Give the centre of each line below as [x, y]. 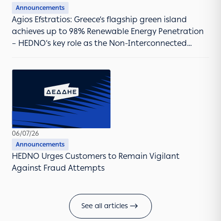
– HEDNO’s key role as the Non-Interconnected [99, 43]
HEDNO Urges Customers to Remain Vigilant [96, 156]
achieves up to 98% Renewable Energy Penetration [108, 32]
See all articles [105, 206]
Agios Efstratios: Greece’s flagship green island [99, 20]
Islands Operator [45, 55]
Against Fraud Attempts [58, 168]
